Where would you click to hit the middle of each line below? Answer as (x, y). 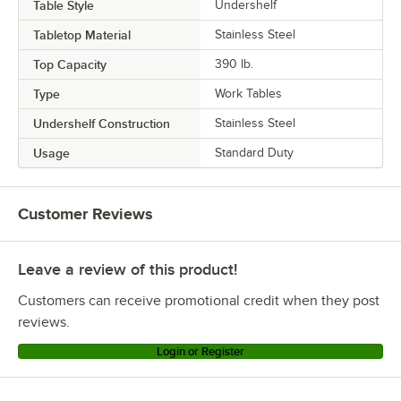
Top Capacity (70, 64)
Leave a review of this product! (128, 269)
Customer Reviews (85, 213)
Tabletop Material (82, 34)
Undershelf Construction (102, 123)
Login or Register (200, 351)
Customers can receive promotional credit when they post (199, 300)
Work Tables (248, 93)
